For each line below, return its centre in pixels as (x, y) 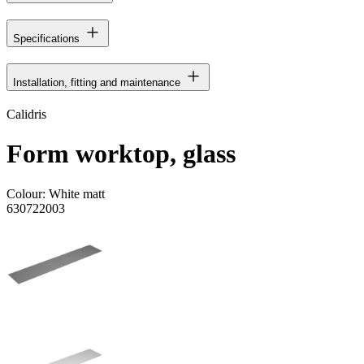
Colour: (28, 193)
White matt (77, 193)
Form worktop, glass (121, 154)
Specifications (46, 38)
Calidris (26, 114)
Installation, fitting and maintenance (97, 82)
